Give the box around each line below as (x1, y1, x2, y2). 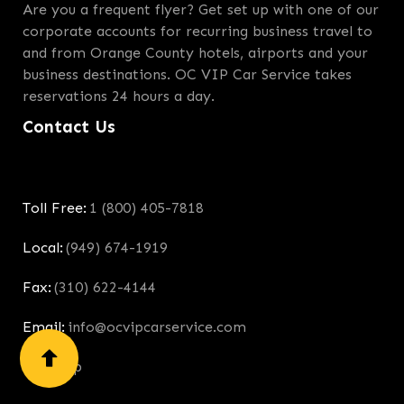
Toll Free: (23, 199, 87, 217)
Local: (23, 239, 63, 257)
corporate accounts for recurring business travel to (23, 23, 372, 41)
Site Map (23, 358, 82, 376)
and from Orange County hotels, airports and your (23, 44, 368, 62)
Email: (23, 318, 65, 336)
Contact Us (23, 116, 115, 138)
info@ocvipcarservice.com (68, 318, 246, 336)
